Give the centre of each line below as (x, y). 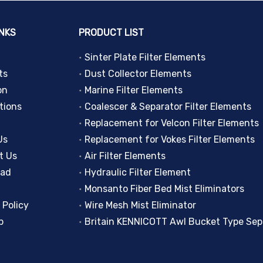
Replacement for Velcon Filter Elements (172, 123)
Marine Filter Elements (134, 90)
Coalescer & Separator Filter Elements (168, 106)
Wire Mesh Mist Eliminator (140, 205)
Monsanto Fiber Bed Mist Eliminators (164, 188)
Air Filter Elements (125, 156)
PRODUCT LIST (111, 32)
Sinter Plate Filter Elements (145, 57)
